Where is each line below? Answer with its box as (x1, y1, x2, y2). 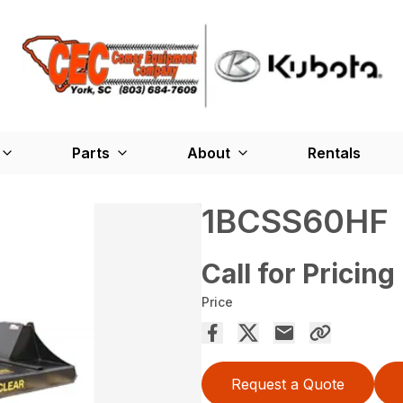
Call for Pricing (201, 256, 395, 290)
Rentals (307, 143, 361, 162)
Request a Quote (231, 374, 345, 393)
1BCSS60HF (201, 201, 389, 241)
